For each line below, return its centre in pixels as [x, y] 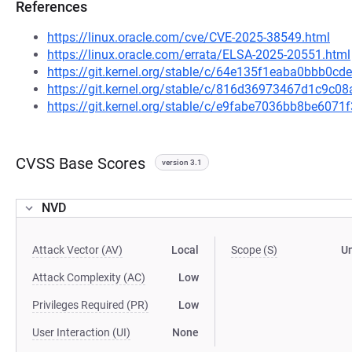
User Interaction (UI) [81, 332]
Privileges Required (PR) [90, 305]
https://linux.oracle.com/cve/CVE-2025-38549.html [189, 37]
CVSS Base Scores [81, 163]
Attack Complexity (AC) [89, 277]
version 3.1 [182, 162]
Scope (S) [255, 250]
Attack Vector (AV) [77, 250]
